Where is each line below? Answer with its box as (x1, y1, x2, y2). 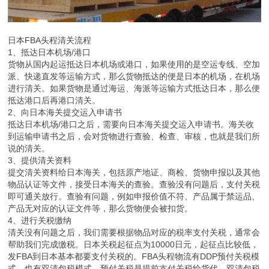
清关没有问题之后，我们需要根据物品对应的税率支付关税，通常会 (8, 228, 261, 238)
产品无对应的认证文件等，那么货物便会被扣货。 (8, 204, 193, 214)
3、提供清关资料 (8, 156, 72, 166)
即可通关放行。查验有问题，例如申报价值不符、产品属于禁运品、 (8, 192, 261, 202)
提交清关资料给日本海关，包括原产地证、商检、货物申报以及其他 (8, 168, 261, 178)
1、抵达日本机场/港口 (8, 47, 91, 58)
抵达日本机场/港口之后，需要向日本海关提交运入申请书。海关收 (8, 119, 255, 130)
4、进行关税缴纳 (8, 216, 72, 226)
